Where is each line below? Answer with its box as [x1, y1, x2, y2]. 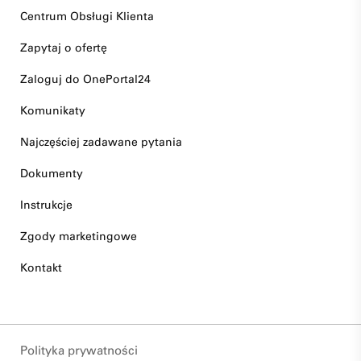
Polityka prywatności [20, 342, 138, 359]
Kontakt [20, 260, 62, 276]
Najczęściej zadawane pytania [20, 135, 182, 150]
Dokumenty [20, 166, 83, 181]
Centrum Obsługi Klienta [20, 9, 154, 24]
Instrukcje [20, 197, 73, 213]
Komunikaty [20, 103, 85, 118]
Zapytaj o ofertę [20, 40, 107, 56]
